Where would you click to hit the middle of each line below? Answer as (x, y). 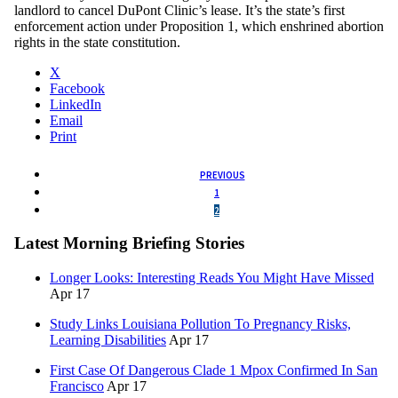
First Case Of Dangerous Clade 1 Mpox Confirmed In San (214, 370)
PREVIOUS (222, 175)
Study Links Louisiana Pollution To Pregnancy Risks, (200, 324)
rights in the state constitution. (97, 42)
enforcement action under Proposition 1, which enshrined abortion (199, 26)
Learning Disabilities (108, 340)
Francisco (77, 386)
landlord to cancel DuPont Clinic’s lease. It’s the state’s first (179, 10)
